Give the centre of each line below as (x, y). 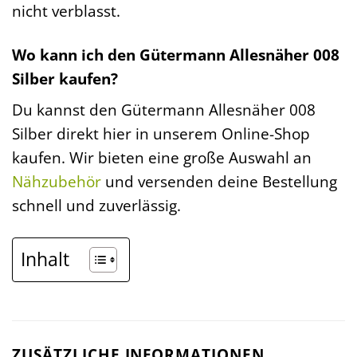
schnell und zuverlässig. (96, 206)
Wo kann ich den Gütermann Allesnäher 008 (176, 54)
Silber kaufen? (65, 78)
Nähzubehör (57, 182)
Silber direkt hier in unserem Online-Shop (161, 134)
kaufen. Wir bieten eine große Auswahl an (162, 158)
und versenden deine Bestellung (219, 182)
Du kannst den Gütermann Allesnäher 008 (164, 110)
